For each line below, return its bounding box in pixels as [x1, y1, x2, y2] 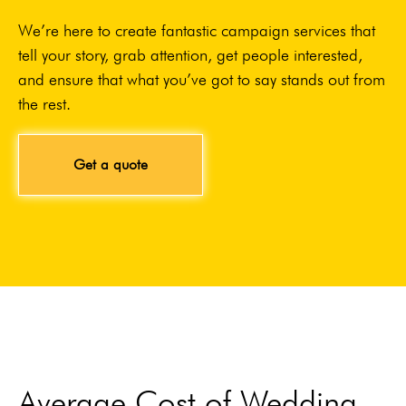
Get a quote [73, 156, 148, 173]
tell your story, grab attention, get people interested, [18, 45, 362, 64]
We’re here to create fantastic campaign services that [18, 21, 375, 40]
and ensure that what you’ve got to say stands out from [18, 70, 385, 89]
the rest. [18, 94, 71, 113]
